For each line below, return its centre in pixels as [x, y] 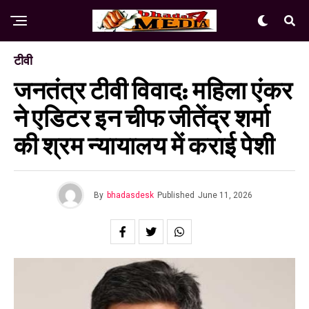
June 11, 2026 [225, 195]
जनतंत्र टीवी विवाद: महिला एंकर [154, 91]
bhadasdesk [130, 195]
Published [176, 195]
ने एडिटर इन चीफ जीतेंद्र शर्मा [142, 119]
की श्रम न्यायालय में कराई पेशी [144, 146]
